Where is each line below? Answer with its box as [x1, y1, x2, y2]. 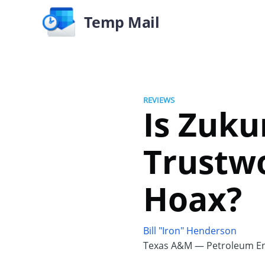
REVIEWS [143, 95, 174, 105]
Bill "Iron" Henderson [143, 224, 237, 237]
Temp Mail [83, 11, 160, 32]
